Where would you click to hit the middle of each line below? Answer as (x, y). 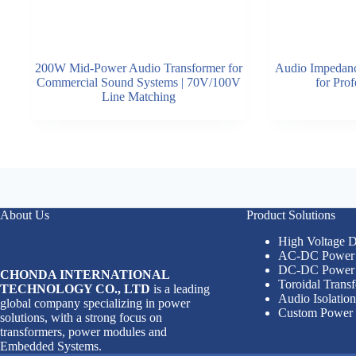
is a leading (180, 289)
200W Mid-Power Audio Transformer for (139, 68)
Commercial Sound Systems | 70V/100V (139, 82)
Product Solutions (290, 215)
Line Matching (139, 96)
